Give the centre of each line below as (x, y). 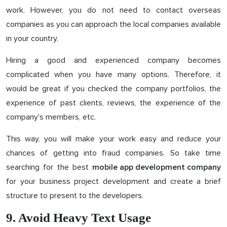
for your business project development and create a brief (113, 181)
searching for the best (49, 167)
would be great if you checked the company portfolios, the (113, 88)
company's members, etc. (51, 117)
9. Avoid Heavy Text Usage (79, 217)
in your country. (32, 38)
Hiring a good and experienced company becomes (113, 60)
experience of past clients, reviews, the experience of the (113, 103)
